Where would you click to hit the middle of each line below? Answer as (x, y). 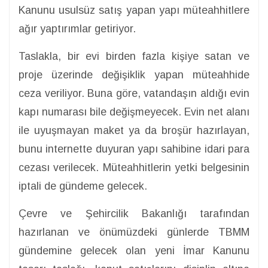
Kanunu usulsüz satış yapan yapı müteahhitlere (134, 10)
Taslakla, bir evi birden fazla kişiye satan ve (134, 57)
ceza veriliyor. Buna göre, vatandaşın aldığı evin (134, 94)
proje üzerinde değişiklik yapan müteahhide (134, 75)
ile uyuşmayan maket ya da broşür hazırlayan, (134, 131)
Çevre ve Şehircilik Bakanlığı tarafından (134, 214)
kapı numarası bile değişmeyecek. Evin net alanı (134, 112)
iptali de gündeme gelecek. (83, 186)
